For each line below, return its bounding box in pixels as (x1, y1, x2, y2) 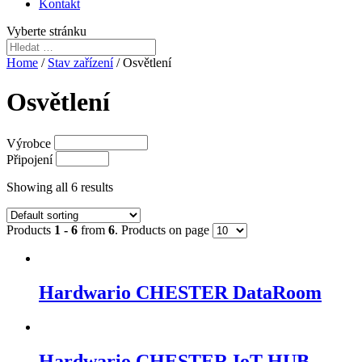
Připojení (6, 152, 53, 166)
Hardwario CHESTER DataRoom (39, 281, 322, 303)
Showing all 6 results (6, 179, 113, 194)
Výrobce (6, 136, 51, 150)
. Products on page (115, 222, 213, 237)
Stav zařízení (48, 56, 113, 69)
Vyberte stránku (6, 24, 86, 38)
